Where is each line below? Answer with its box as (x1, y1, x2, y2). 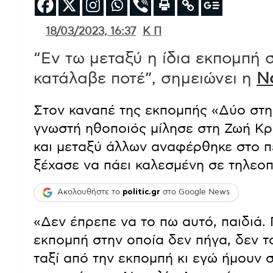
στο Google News (160, 188, 230, 197)
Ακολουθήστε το (57, 188, 122, 197)
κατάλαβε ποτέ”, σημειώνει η (34, 70, 257, 87)
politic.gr (122, 188, 160, 197)
